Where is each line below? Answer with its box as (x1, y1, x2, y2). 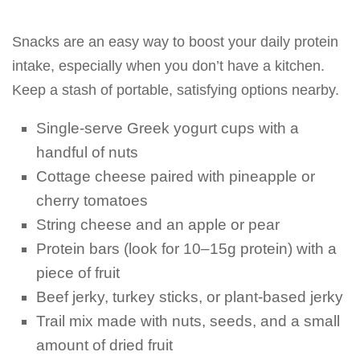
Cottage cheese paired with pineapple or (36, 168, 315, 185)
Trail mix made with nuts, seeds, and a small (36, 313, 340, 329)
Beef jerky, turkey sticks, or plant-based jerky (36, 288, 343, 305)
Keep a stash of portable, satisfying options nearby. (12, 82, 339, 98)
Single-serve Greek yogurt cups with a (36, 120, 299, 137)
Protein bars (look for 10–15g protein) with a (36, 240, 337, 257)
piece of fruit (36, 264, 120, 281)
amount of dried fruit (36, 337, 173, 354)
